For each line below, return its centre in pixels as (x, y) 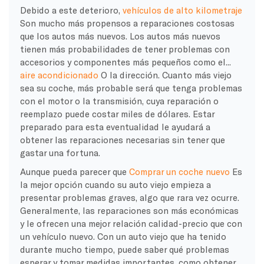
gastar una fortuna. (60, 152)
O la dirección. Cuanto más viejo (165, 75)
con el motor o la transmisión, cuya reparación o (119, 100)
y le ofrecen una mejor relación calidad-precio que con (131, 223)
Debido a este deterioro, (71, 10)
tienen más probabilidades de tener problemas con (125, 49)
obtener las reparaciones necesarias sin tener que (122, 139)
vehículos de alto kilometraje (182, 10)
